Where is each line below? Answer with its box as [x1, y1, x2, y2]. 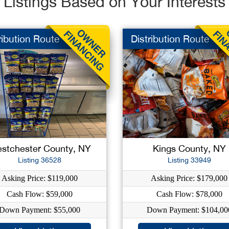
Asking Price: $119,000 [2, 174, 78, 182]
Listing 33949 [167, 156, 211, 164]
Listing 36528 [18, 156, 62, 164]
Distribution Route [130, 33, 209, 44]
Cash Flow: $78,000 [156, 190, 222, 198]
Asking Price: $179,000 [151, 174, 228, 182]
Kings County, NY [152, 143, 226, 154]
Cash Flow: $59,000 [7, 190, 73, 198]
